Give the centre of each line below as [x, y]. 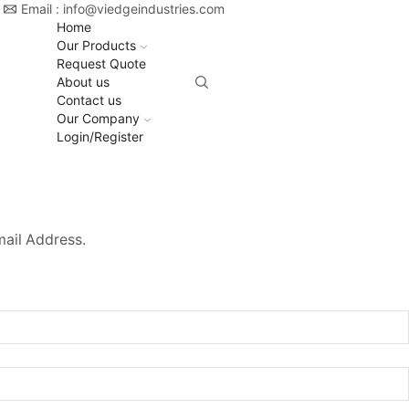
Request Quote [102, 63]
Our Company [99, 118]
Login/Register [100, 136]
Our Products [97, 45]
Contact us [89, 100]
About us [84, 82]
